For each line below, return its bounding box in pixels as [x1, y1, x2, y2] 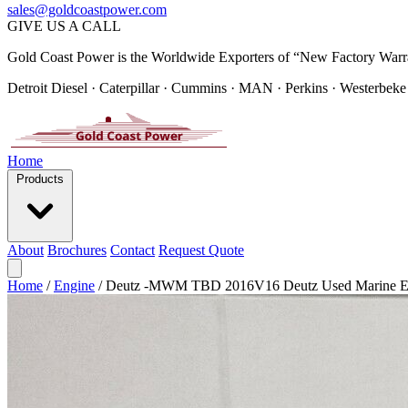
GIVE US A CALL [7, 18, 121, 34]
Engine [54, 278, 95, 293]
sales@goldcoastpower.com [7, 2, 167, 17]
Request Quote [158, 242, 244, 258]
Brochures [47, 242, 107, 258]
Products [16, 172, 64, 186]
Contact [110, 242, 155, 258]
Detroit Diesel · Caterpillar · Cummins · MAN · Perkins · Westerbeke [7, 80, 406, 96]
